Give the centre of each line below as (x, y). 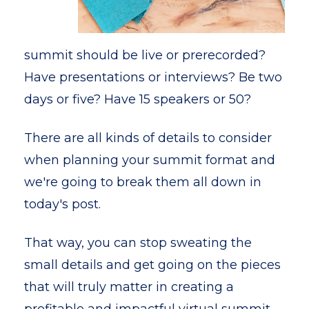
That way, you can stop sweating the (138, 243)
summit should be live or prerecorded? (145, 55)
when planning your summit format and (150, 160)
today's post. (62, 204)
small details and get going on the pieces (152, 265)
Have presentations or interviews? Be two (153, 77)
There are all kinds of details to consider (148, 138)
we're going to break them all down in (143, 182)
